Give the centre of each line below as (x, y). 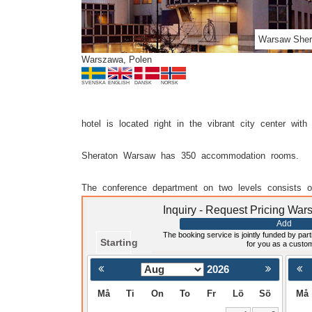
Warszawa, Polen (117, 60)
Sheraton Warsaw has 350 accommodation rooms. (190, 156)
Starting (119, 242)
